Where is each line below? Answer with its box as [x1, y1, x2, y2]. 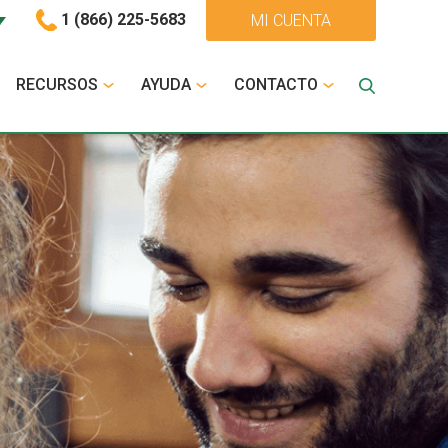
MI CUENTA [251, 10, 331, 30]
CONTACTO [234, 75, 318, 95]
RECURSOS [16, 75, 98, 95]
